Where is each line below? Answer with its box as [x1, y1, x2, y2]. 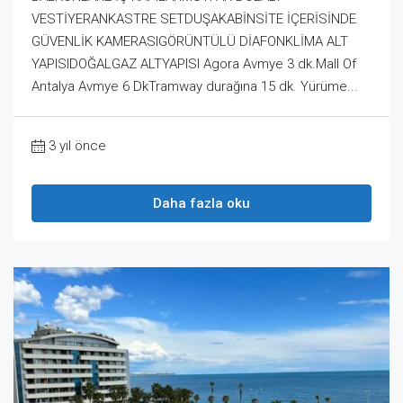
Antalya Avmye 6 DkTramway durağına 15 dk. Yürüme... [31, 78, 358, 95]
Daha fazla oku [153, 195, 250, 212]
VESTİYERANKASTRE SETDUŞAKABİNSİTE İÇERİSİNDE [31, 11, 356, 28]
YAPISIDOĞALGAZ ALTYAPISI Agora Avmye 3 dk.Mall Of [31, 56, 356, 73]
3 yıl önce [49, 138, 106, 155]
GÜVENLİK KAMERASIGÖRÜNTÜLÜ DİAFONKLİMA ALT [31, 33, 348, 50]
